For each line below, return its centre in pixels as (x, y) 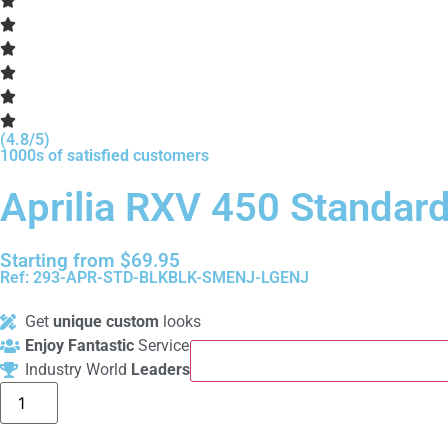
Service (161, 345)
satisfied (98, 155)
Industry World (78, 369)
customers (169, 155)
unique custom (108, 321)
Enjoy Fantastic (79, 345)
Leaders (160, 369)
